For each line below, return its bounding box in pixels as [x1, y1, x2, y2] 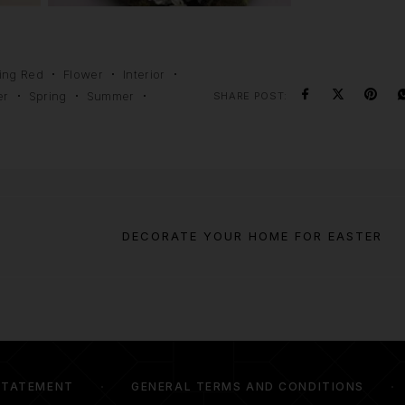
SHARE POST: [212, 89, 287, 102]
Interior [123, 66, 165, 81]
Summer [86, 88, 135, 103]
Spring [28, 88, 67, 103]
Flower [63, 66, 104, 81]
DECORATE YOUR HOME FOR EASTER [121, 228, 382, 243]
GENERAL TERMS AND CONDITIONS [131, 380, 364, 393]
